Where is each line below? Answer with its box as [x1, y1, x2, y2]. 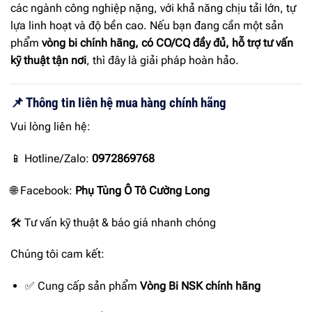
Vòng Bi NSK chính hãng [139, 279, 260, 293]
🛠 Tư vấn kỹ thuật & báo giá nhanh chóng [10, 215, 216, 229]
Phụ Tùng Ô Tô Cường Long [75, 183, 210, 197]
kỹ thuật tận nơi [10, 53, 86, 67]
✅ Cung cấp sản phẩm [24, 279, 140, 293]
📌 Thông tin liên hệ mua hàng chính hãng [10, 94, 226, 111]
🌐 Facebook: [10, 183, 75, 197]
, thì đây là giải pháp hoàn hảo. [86, 53, 239, 67]
